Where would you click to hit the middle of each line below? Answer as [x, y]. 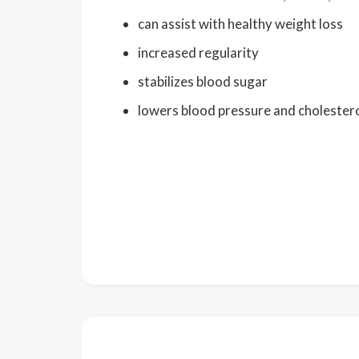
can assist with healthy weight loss [240, 24]
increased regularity [198, 52]
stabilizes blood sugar [203, 81]
